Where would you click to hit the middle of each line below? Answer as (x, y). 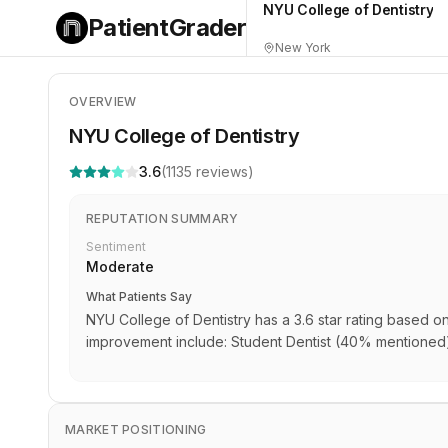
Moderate (120, 266)
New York (303, 47)
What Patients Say (139, 296)
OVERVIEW (103, 101)
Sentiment (116, 246)
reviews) (223, 171)
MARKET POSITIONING (136, 429)
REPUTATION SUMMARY (162, 218)
